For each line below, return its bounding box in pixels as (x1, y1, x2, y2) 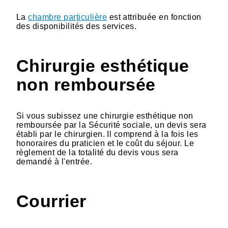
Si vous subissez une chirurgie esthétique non (16, 111, 193, 120)
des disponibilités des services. (16, 21, 137, 31)
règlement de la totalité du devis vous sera (16, 148, 179, 157)
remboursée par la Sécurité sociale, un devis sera (16, 120, 207, 129)
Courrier (16, 191, 87, 211)
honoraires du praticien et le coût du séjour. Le (16, 138, 194, 148)
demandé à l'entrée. (16, 157, 93, 166)
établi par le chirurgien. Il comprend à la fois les (16, 129, 198, 138)
